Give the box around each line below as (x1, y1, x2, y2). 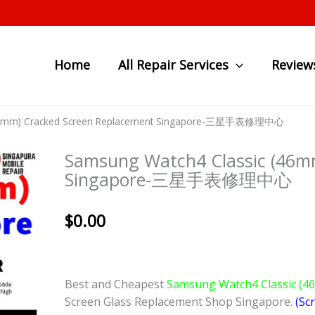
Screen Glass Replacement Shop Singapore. (65, 294, 295, 310)
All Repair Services (118, 56, 229, 73)
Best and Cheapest (65, 276, 167, 292)
